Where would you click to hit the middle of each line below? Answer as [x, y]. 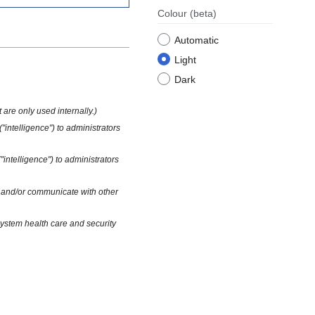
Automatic [197, 40]
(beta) [203, 14]
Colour [174, 14]
